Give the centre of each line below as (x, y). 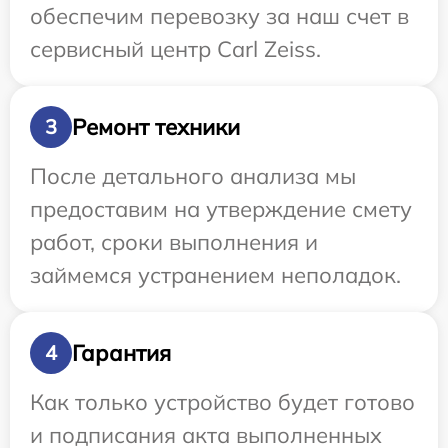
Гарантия (121, 352)
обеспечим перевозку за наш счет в (219, 16)
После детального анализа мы (193, 176)
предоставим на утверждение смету (221, 209)
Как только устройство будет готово (222, 402)
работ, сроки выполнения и (174, 242)
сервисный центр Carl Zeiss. (175, 49)
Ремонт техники (156, 126)
